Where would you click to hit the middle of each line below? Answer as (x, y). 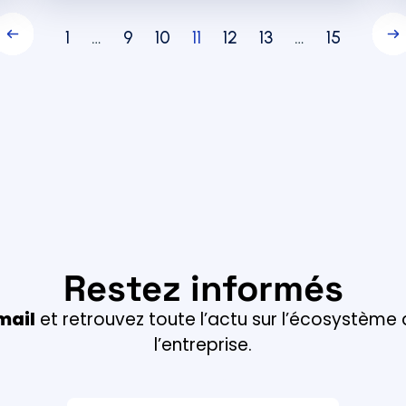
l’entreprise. (203, 345)
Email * (203, 382)
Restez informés (203, 289)
